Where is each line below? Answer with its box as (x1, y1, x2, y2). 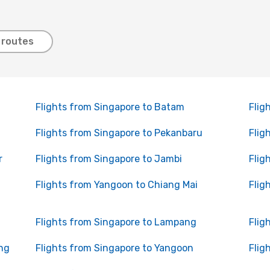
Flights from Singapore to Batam (35, 101, 184, 113)
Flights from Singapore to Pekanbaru (35, 127, 202, 139)
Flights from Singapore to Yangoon (35, 242, 193, 254)
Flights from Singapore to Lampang (35, 216, 196, 228)
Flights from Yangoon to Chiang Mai (35, 179, 198, 190)
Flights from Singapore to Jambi (35, 153, 182, 165)
